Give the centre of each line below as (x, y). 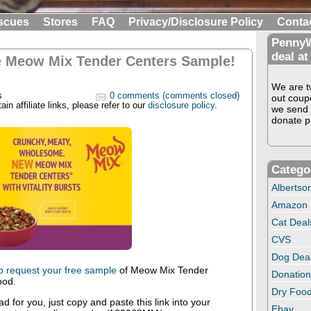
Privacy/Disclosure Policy (196, 22)
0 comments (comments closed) (175, 96)
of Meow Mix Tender (163, 270)
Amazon (290, 205)
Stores (60, 22)
